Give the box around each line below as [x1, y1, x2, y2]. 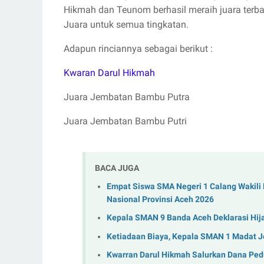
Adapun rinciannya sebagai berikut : [64, 43, 213, 54]
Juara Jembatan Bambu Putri [64, 115, 187, 127]
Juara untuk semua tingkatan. [64, 19, 189, 30]
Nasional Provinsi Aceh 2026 [107, 194, 214, 204]
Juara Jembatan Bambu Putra [64, 91, 190, 103]
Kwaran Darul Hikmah [64, 67, 155, 78]
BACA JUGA [95, 163, 139, 173]
